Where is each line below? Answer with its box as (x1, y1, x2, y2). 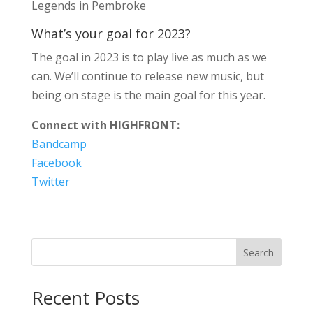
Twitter (31, 174, 70, 190)
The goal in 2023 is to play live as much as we (31, 50, 267, 66)
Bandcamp (31, 136, 87, 152)
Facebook (31, 155, 82, 171)
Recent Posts (31, 285, 140, 311)
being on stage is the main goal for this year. (31, 87, 265, 103)
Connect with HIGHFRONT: (31, 117, 180, 133)
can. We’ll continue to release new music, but (31, 68, 264, 85)
